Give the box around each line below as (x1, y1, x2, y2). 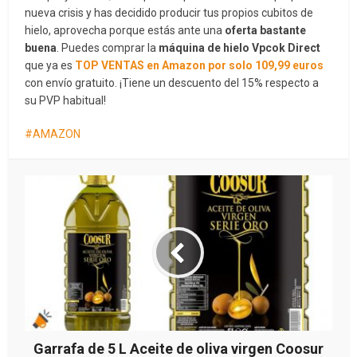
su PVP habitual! (25, 93, 107, 107)
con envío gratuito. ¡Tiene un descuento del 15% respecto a (25, 76, 320, 89)
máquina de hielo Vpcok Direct (159, 41, 321, 54)
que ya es (25, 58, 76, 72)
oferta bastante (222, 23, 307, 37)
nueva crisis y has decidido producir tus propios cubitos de (25, 6, 314, 19)
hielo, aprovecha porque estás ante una (25, 23, 223, 37)
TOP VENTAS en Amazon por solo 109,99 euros (75, 58, 324, 72)
